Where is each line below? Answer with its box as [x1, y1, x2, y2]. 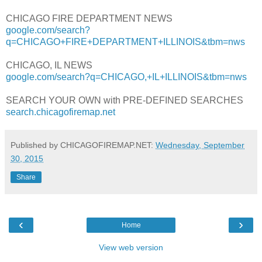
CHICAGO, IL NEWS [6, 60, 92, 71]
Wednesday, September [156, 140, 244, 150]
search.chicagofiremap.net [6, 107, 115, 118]
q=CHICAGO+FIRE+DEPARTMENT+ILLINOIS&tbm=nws [6, 37, 245, 47]
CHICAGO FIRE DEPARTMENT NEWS [6, 13, 173, 24]
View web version [99, 243, 163, 253]
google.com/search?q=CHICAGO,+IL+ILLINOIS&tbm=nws [6, 72, 247, 82]
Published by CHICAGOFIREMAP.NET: [11, 140, 156, 150]
